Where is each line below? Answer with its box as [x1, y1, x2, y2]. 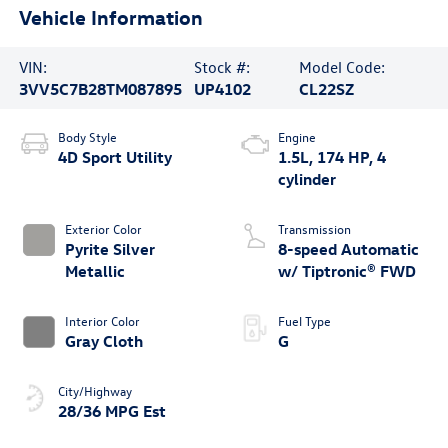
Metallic [64, 260, 125, 281]
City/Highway [57, 381, 132, 399]
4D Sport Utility [57, 146, 172, 167]
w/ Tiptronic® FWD [278, 260, 416, 281]
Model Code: [299, 57, 386, 78]
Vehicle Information [18, 4, 203, 30]
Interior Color [64, 311, 140, 329]
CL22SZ [299, 79, 355, 100]
